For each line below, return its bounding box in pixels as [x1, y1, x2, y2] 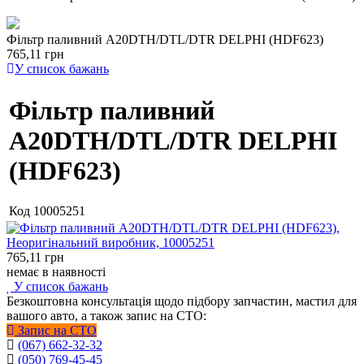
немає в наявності [6, 265, 106, 279]
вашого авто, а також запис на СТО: [6, 309, 206, 323]
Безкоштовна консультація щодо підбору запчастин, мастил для [6, 294, 357, 308]
